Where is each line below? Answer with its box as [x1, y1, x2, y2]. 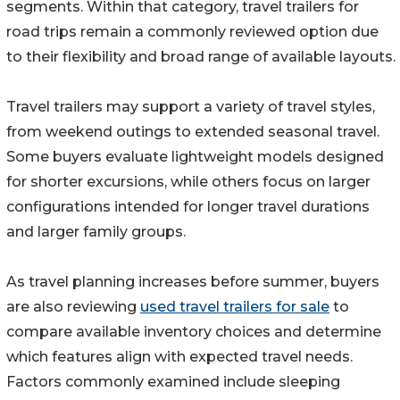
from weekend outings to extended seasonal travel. [6, 123, 379, 141]
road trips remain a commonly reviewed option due [6, 23, 379, 41]
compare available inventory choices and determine [6, 323, 381, 341]
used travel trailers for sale [140, 298, 329, 316]
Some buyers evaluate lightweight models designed [6, 148, 384, 166]
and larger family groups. [6, 223, 186, 241]
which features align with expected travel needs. [6, 348, 353, 366]
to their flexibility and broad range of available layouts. [6, 48, 396, 66]
